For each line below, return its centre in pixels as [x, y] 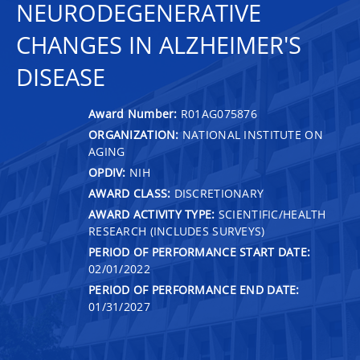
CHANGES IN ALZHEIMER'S [159, 45]
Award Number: [135, 113]
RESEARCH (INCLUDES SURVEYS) [177, 231]
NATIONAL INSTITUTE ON [251, 134]
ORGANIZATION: [134, 134]
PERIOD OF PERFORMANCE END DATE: [194, 289]
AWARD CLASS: [130, 193]
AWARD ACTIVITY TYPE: [152, 214]
